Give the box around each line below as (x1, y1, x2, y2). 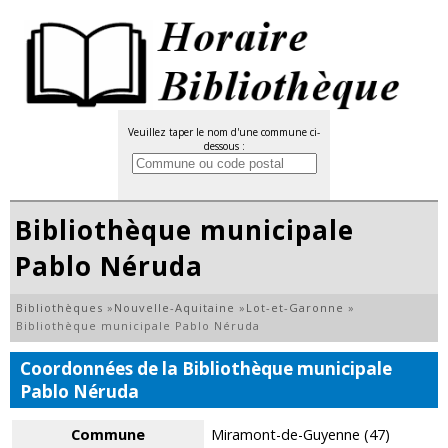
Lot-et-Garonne (246, 300, 344, 315)
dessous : (203, 139, 245, 153)
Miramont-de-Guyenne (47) (211, 425, 390, 444)
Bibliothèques (16, 300, 103, 315)
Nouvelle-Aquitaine (114, 300, 235, 315)
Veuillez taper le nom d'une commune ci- (128, 125, 320, 139)
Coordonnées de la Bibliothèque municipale (20, 357, 392, 380)
